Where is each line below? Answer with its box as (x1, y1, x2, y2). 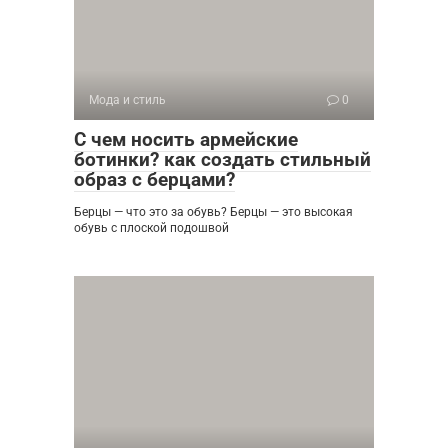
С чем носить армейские (74, 128, 298, 152)
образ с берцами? (74, 168, 235, 192)
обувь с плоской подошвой (74, 221, 229, 236)
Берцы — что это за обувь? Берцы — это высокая (74, 205, 353, 220)
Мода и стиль (89, 93, 166, 108)
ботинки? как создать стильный (74, 148, 371, 172)
